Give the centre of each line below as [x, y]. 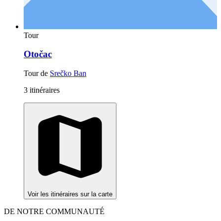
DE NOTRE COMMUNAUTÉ [54, 212]
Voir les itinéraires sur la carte [70, 194]
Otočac [38, 54]
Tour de [37, 74]
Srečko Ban [68, 74]
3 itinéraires [42, 90]
